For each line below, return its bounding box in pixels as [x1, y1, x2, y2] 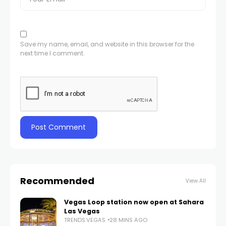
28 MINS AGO [109, 215, 147, 224]
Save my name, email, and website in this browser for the [20, 39, 194, 48]
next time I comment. [20, 48, 85, 58]
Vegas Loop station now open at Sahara [64, 197, 204, 206]
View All [186, 177, 206, 185]
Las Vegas [64, 206, 100, 215]
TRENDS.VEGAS [64, 215, 105, 224]
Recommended [20, 174, 94, 187]
